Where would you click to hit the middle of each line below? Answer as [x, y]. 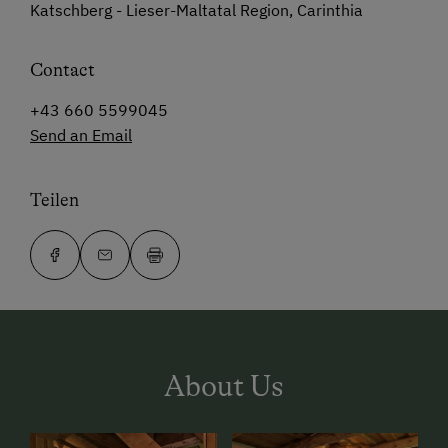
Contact [62, 70]
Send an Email [81, 135]
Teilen [54, 200]
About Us [224, 386]
